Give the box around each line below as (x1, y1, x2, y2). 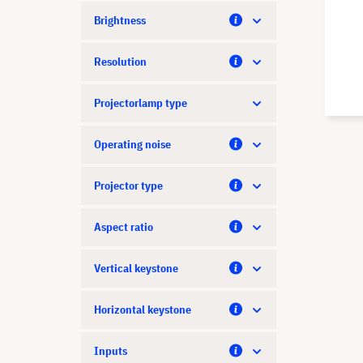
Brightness (94, 13, 146, 28)
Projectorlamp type (94, 96, 187, 110)
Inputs (94, 344, 127, 358)
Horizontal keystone (94, 302, 191, 317)
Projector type (94, 178, 163, 193)
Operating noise (94, 137, 171, 152)
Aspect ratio (94, 220, 153, 234)
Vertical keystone (94, 261, 178, 275)
